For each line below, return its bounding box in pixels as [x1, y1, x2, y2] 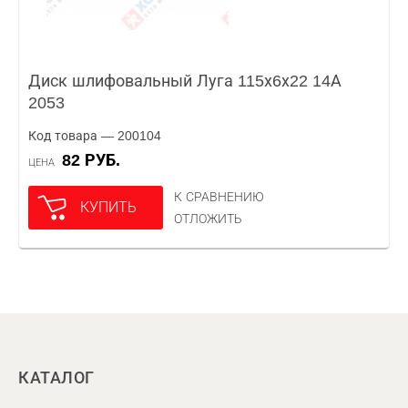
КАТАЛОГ [18, 369, 95, 387]
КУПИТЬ [80, 199, 137, 215]
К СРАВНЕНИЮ [174, 189, 264, 204]
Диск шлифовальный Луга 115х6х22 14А [28, 72, 342, 90]
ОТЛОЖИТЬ [174, 211, 242, 226]
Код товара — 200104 [28, 128, 161, 143]
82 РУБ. [71, 151, 120, 169]
